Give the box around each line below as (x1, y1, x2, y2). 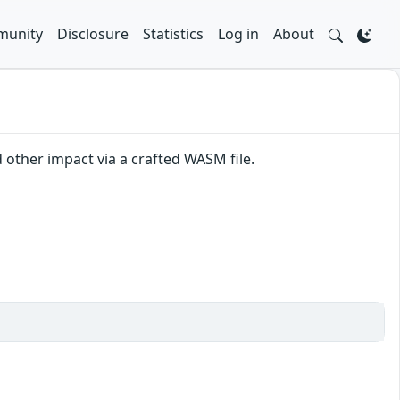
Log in (218, 24, 259, 44)
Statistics (143, 24, 204, 44)
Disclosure (57, 24, 129, 44)
